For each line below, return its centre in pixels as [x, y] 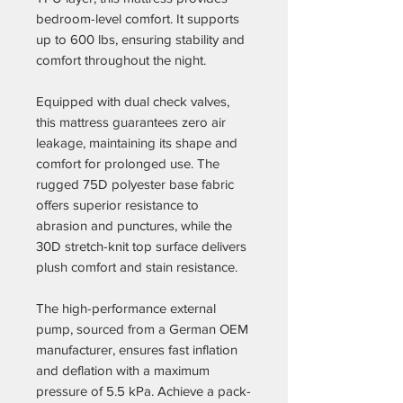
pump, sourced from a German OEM [142, 328]
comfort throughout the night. [121, 59]
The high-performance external [126, 308]
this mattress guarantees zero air [131, 121]
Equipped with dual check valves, [133, 101]
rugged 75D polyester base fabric [135, 184]
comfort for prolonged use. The [128, 163]
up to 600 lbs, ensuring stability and [140, 39]
